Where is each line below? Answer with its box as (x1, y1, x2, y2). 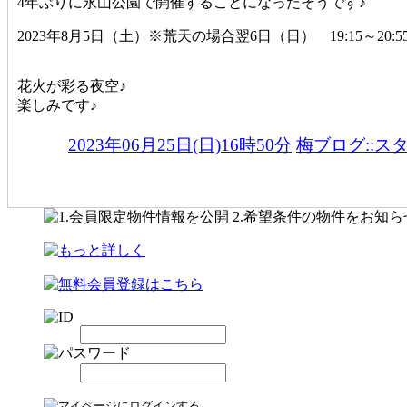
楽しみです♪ (17, 97, 97, 114)
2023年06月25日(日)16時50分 (68, 135, 292, 155)
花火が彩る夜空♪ (17, 78, 126, 94)
